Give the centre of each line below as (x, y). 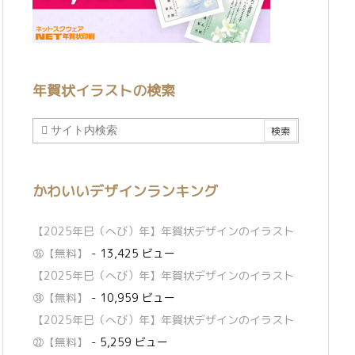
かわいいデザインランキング (125, 191)
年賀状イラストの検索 (104, 91)
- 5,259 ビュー (128, 342)
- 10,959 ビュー (132, 298)
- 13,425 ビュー (132, 254)
